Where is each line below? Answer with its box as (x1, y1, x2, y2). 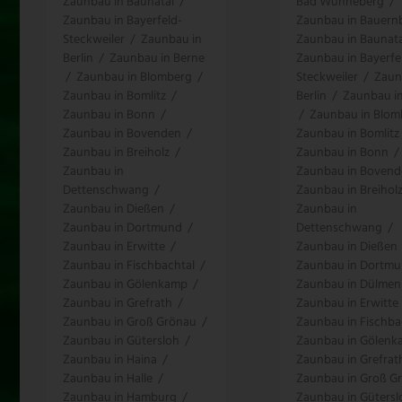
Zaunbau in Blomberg (76, 66, 192, 88)
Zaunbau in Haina (63, 349, 157, 371)
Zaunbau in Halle (63, 368, 153, 389)
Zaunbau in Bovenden (63, 123, 181, 144)
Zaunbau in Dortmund (63, 217, 182, 239)
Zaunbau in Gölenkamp (63, 274, 188, 295)
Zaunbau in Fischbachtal (63, 255, 195, 276)
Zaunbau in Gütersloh (63, 330, 179, 352)
